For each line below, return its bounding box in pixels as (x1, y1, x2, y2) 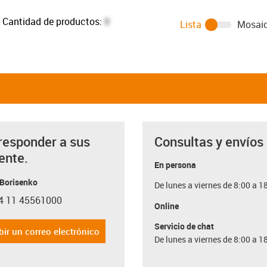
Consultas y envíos (154, 132, 263, 150)
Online (154, 200, 179, 212)
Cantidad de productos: (2, 14, 102, 28)
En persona (154, 159, 196, 170)
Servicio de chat (154, 221, 214, 232)
